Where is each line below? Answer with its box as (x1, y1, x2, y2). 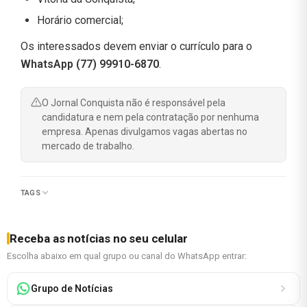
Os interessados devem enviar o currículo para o (21, 39, 252, 53)
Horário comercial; (37, 13, 123, 27)
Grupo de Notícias (31, 282, 113, 294)
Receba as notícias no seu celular (10, 231, 188, 245)
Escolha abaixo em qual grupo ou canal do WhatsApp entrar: (7, 250, 247, 261)
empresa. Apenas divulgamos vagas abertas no (42, 125, 247, 137)
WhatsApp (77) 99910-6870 (21, 57, 159, 71)
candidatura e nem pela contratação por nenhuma (42, 111, 259, 123)
